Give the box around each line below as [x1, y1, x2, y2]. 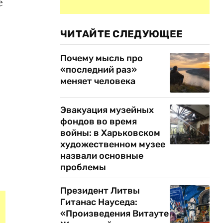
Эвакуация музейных [60, 105, 154, 115]
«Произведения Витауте [60, 208, 169, 219]
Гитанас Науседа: [60, 197, 137, 208]
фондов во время [60, 116, 137, 127]
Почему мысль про [60, 53, 143, 64]
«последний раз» [60, 64, 137, 75]
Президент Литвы [60, 185, 140, 196]
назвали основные [60, 150, 143, 161]
